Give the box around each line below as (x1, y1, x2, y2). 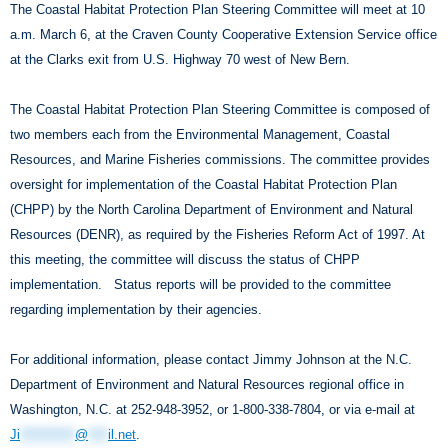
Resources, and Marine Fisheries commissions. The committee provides (10, 151, 430, 167)
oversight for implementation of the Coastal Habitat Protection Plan (10, 176, 397, 192)
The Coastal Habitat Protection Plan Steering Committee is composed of (10, 101, 430, 117)
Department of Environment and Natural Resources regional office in (10, 376, 404, 392)
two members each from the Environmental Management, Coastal (10, 126, 390, 142)
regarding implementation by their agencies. (10, 301, 262, 317)
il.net (108, 426, 136, 442)
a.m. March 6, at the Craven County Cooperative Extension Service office (10, 26, 437, 42)
